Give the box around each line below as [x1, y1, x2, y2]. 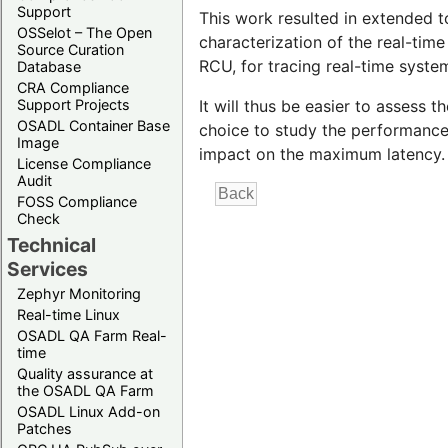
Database [17, 57, 81, 75]
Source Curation [17, 40, 124, 58]
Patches [17, 419, 72, 437]
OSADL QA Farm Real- [17, 326, 167, 344]
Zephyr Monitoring [17, 284, 141, 302]
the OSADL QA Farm [17, 381, 154, 399]
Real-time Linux [17, 305, 120, 323]
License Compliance [17, 154, 151, 172]
